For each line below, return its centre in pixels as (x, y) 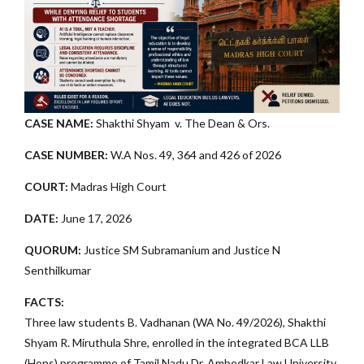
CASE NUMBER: (67, 155)
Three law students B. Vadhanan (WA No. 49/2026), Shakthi (175, 323)
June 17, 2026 (96, 219)
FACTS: (44, 302)
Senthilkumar (58, 271)
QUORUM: (54, 250)
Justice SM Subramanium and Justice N (182, 250)
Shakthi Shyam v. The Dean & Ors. (184, 123)
